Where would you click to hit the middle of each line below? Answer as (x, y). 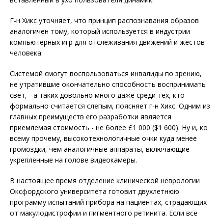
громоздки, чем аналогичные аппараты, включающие (100, 149)
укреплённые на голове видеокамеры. (73, 160)
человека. (26, 53)
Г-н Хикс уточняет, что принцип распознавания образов (104, 21)
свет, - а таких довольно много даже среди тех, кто (97, 95)
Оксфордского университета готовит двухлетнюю (95, 192)
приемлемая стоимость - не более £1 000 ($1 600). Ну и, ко (109, 128)
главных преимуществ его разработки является (91, 117)
